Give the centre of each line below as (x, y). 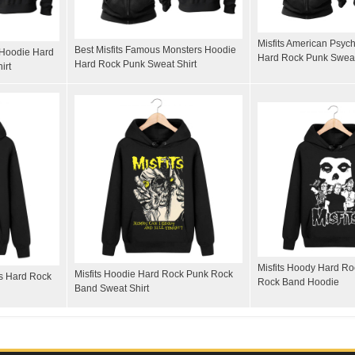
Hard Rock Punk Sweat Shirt (136, 64)
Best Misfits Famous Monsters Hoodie (155, 50)
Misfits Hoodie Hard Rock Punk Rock (154, 274)
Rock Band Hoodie (298, 282)
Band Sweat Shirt (112, 288)
